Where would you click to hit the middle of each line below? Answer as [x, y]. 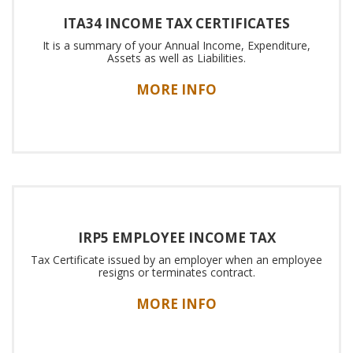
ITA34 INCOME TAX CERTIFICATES [176, 23]
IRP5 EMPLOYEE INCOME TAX [176, 238]
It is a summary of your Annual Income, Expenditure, [176, 45]
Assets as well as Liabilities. [176, 58]
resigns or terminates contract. [176, 272]
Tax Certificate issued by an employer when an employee [176, 260]
